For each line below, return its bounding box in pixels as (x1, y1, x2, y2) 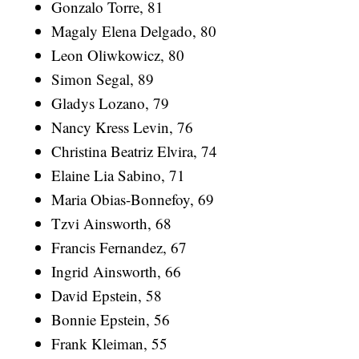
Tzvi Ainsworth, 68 (51, 212, 172, 233)
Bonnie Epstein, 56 (51, 309, 171, 329)
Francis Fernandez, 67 (51, 236, 188, 257)
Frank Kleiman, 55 (51, 333, 168, 353)
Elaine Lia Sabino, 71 (51, 164, 186, 185)
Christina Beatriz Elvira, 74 (51, 140, 218, 161)
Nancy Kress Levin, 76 (51, 116, 194, 137)
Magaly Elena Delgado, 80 (51, 20, 217, 41)
